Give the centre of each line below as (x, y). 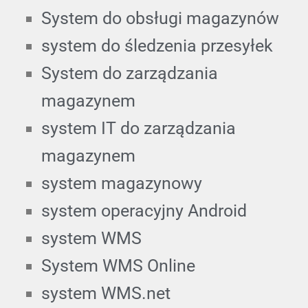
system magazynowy (122, 183)
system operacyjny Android (144, 210)
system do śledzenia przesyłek (157, 45)
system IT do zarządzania (139, 128)
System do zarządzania (130, 73)
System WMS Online (118, 265)
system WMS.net (106, 293)
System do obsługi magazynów (160, 18)
